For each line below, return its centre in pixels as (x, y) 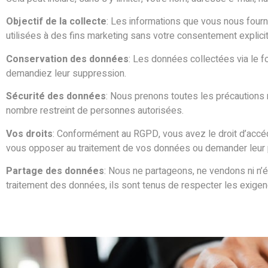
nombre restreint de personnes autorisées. (95, 111)
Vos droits (29, 134)
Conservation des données (67, 59)
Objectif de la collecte (56, 22)
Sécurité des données (56, 97)
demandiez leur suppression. (66, 73)
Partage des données (55, 171)
